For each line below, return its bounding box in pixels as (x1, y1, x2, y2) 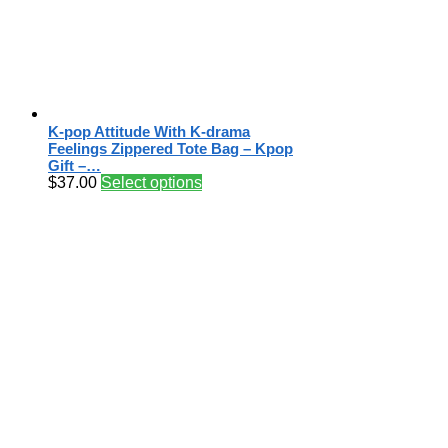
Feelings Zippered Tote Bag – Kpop (48, 140, 293, 158)
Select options (101, 174, 202, 192)
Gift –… (48, 157, 101, 175)
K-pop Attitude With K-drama (48, 123, 250, 141)
